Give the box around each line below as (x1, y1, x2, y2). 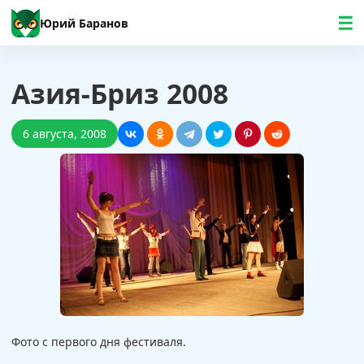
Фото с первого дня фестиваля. (11, 334, 186, 349)
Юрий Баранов (40, 15, 128, 31)
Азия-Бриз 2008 (11, 75, 228, 112)
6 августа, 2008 (23, 126, 106, 141)
